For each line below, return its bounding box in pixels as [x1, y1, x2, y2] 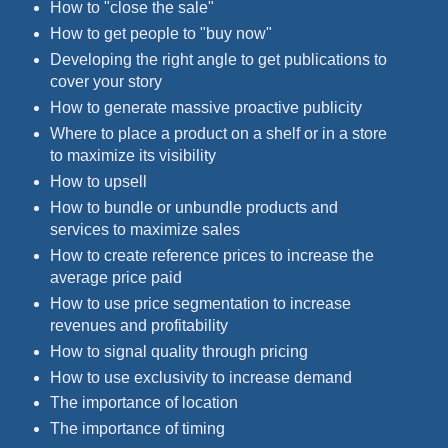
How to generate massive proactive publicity [49, 98, 362, 116]
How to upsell [49, 172, 147, 190]
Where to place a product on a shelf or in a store [49, 124, 387, 142]
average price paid [49, 268, 182, 286]
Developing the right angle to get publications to [49, 50, 387, 68]
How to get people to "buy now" [49, 24, 272, 42]
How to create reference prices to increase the [49, 246, 374, 264]
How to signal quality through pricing [49, 342, 308, 360]
